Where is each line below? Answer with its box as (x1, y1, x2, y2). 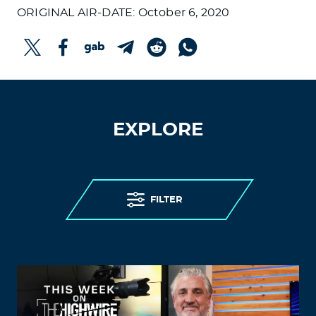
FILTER (150, 195, 183, 205)
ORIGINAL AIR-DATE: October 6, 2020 (17, 7, 230, 18)
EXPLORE (113, 121, 203, 139)
